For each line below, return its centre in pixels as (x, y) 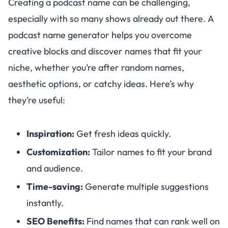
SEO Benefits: (55, 221)
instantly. (45, 203)
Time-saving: (55, 186)
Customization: (58, 152)
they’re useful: (37, 100)
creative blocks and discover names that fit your (105, 51)
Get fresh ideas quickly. (123, 133)
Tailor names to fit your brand (151, 152)
